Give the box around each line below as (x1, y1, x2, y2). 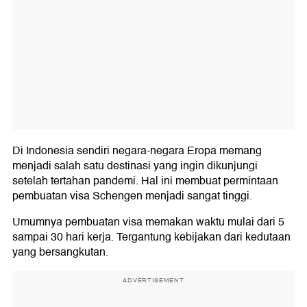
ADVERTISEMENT (123, 275, 184, 286)
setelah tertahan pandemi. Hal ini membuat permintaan (12, 172, 278, 191)
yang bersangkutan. (12, 243, 108, 262)
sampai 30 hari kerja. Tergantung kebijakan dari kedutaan (12, 228, 291, 247)
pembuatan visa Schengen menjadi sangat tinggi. (12, 187, 252, 206)
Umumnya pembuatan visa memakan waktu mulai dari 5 (12, 213, 284, 232)
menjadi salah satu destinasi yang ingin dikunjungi (12, 157, 258, 175)
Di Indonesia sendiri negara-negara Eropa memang (12, 142, 262, 160)
